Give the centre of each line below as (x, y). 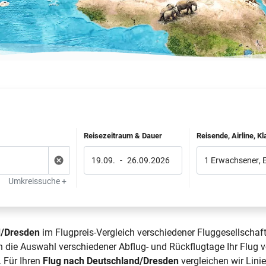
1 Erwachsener (232, 160)
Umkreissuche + (37, 181)
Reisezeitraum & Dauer (123, 136)
